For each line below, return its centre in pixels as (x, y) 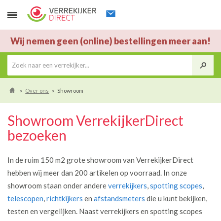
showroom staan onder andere (58, 185)
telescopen (25, 198)
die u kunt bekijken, (176, 198)
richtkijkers (65, 198)
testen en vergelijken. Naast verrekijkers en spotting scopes (105, 211)
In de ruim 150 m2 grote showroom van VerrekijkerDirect (100, 160)
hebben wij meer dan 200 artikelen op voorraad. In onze (97, 173)
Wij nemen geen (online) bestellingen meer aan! (110, 41)
